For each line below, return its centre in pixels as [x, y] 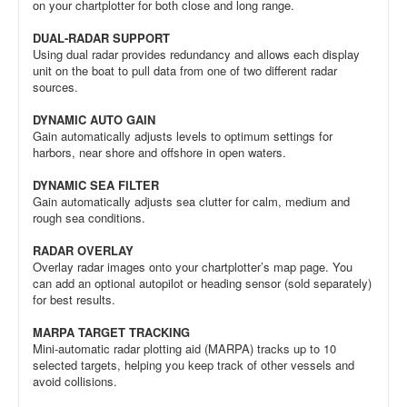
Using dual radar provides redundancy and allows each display [196, 54]
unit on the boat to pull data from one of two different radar [185, 70]
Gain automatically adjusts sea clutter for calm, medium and [191, 201]
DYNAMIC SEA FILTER [96, 184]
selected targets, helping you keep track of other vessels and [194, 364]
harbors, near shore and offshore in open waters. [159, 152]
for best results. [74, 299]
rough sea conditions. [89, 217]
